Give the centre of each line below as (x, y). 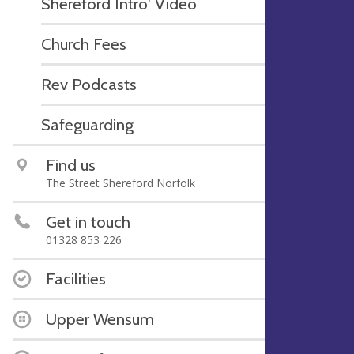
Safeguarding (87, 124)
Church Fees (84, 43)
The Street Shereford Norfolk (121, 183)
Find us (71, 164)
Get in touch (88, 221)
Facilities (76, 278)
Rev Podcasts (89, 84)
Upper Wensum (100, 318)
